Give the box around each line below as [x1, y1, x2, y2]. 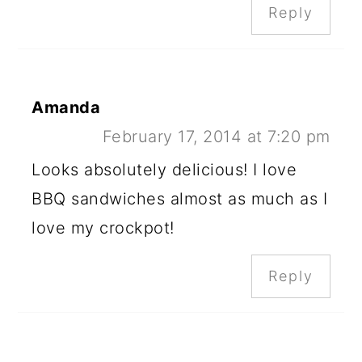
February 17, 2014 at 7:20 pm [102, 127, 330, 147]
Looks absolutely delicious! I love [32, 160, 297, 180]
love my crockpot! [32, 218, 175, 238]
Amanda [32, 98, 101, 118]
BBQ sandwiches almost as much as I [32, 189, 328, 209]
